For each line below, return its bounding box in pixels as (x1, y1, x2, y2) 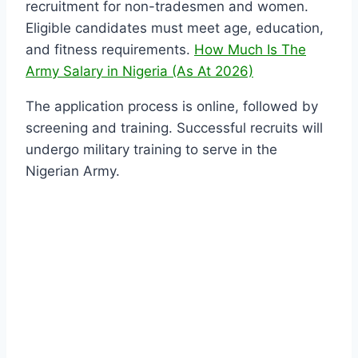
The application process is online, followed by (26, 98, 318, 115)
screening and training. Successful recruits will (26, 120, 323, 137)
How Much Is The (194, 42, 306, 58)
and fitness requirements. (26, 42, 194, 58)
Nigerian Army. (26, 163, 120, 180)
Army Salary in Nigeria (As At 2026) (26, 63, 253, 80)
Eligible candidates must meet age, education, (26, 20, 324, 37)
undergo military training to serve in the (26, 141, 277, 158)
